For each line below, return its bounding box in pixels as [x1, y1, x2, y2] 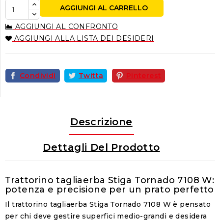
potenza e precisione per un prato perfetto [5, 184, 214, 195]
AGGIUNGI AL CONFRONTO [15, 22, 118, 31]
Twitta [79, 71, 104, 80]
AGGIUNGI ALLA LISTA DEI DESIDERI [14, 33, 154, 43]
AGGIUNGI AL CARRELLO [59, 3, 148, 13]
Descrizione [70, 115, 133, 128]
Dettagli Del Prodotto [43, 141, 160, 153]
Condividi [20, 71, 56, 80]
